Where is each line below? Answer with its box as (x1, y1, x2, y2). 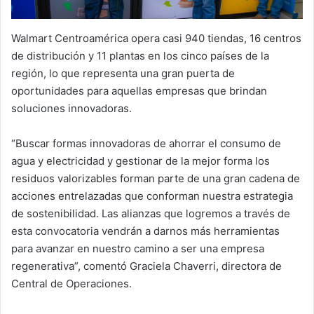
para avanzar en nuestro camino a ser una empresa (11, 241, 264, 255)
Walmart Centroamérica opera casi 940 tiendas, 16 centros (11, 31, 301, 45)
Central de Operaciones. (11, 276, 132, 290)
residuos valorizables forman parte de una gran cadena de (11, 171, 300, 185)
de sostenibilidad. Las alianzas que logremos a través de (11, 206, 290, 220)
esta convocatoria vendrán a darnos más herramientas (11, 224, 280, 238)
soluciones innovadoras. (11, 101, 132, 115)
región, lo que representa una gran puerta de (11, 66, 235, 80)
